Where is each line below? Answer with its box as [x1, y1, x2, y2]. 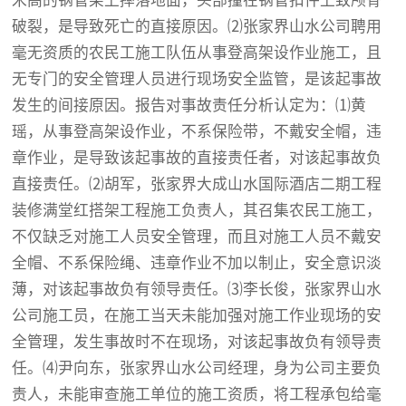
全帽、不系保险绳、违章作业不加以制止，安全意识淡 [12, 255, 382, 272]
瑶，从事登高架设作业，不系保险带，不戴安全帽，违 [12, 123, 382, 140]
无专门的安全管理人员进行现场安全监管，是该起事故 [12, 71, 382, 88]
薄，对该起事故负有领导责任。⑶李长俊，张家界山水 [12, 281, 382, 298]
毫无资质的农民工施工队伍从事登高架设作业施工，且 [12, 44, 382, 62]
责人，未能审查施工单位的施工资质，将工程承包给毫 [12, 386, 382, 403]
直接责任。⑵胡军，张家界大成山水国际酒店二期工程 [12, 176, 382, 193]
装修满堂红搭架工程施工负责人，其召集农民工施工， [12, 202, 382, 219]
